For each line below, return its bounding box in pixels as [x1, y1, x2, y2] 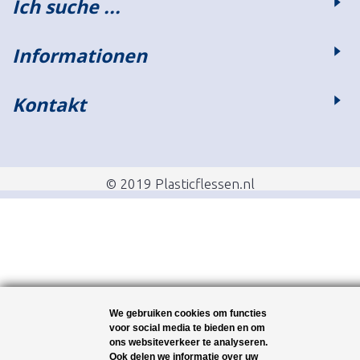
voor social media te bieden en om [108, 322, 265, 333]
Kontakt [12, 91, 86, 117]
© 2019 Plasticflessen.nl [105, 175, 255, 191]
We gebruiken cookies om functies [108, 308, 267, 319]
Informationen [12, 42, 147, 68]
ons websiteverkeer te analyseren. [108, 337, 268, 348]
